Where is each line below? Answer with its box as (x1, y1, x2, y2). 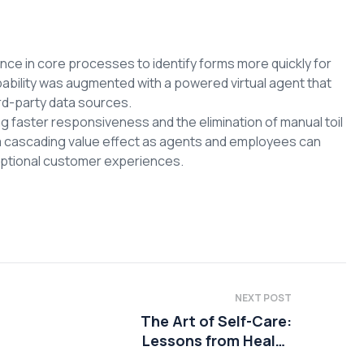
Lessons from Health (142, 330, 292, 350)
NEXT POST (235, 290, 292, 305)
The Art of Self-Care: (141, 310, 292, 331)
